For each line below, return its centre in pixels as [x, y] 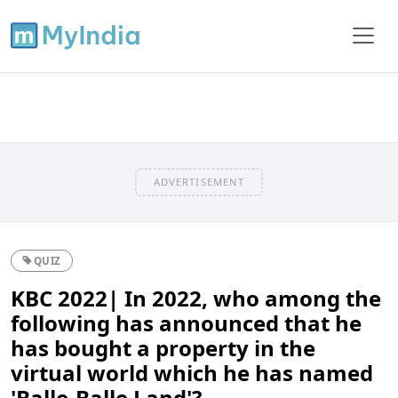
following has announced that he [186, 322]
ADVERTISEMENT [199, 181]
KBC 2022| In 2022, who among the [196, 298]
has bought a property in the [163, 347]
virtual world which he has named [192, 372]
